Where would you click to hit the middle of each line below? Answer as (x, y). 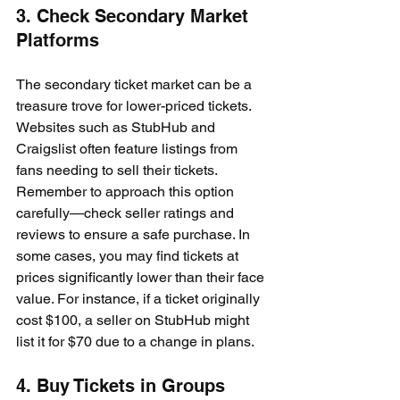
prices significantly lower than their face (142, 277)
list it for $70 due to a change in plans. (135, 342)
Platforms (58, 40)
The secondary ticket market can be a (136, 84)
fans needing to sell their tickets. (118, 170)
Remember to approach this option (127, 192)
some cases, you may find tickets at (129, 256)
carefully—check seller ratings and (127, 213)
